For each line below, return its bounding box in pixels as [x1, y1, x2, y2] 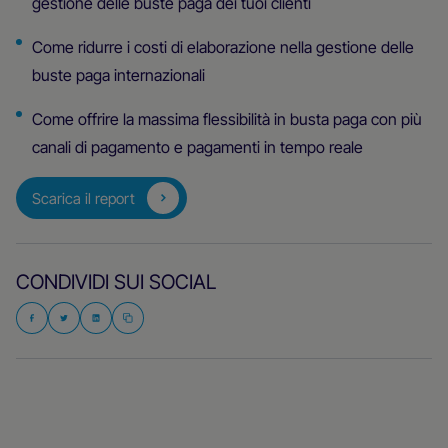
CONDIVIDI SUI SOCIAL [16, 270, 216, 294]
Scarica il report [32, 188, 136, 208]
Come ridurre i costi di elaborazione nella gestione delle [32, 37, 414, 57]
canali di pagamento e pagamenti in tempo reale [32, 137, 363, 157]
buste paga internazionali [32, 65, 205, 85]
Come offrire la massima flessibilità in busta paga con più [32, 109, 422, 129]
